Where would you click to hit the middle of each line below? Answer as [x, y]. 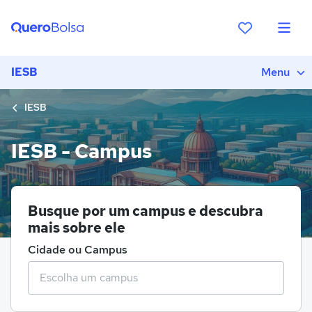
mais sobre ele [77, 227]
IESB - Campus [81, 151]
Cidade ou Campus [78, 249]
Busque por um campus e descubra [146, 211]
